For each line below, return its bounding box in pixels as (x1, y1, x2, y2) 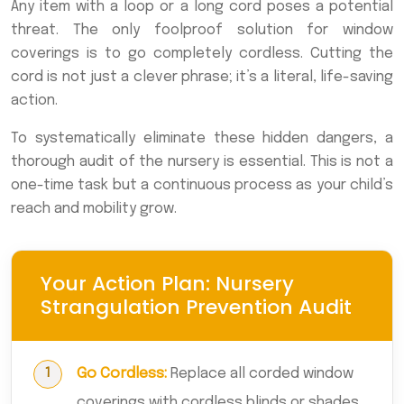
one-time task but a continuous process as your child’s (11, 177, 393, 193)
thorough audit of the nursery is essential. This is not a (11, 153, 393, 170)
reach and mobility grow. (11, 200, 177, 216)
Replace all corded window (167, 365, 353, 381)
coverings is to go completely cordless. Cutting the (11, 45, 393, 61)
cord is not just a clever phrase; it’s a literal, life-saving (11, 69, 393, 85)
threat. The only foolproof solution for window (11, 22, 393, 38)
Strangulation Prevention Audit (41, 292, 352, 321)
